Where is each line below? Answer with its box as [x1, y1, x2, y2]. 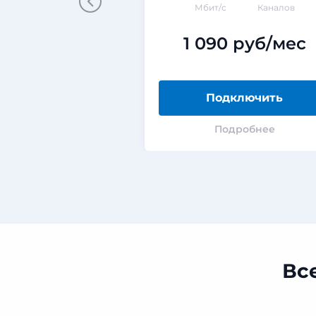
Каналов [257, 2, 295, 13]
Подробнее [214, 123, 275, 135]
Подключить [206, 91, 284, 104]
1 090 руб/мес [183, 33, 306, 54]
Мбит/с [194, 2, 226, 13]
